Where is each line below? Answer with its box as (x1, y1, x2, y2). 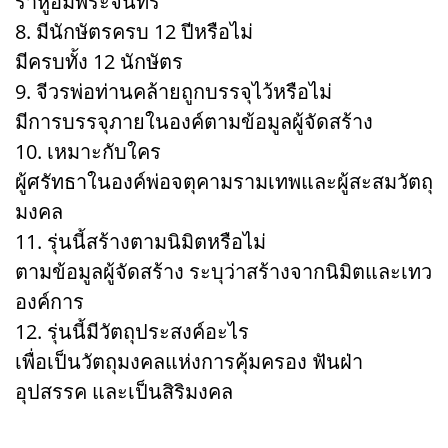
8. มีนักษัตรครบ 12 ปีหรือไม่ (15, 17, 253, 45)
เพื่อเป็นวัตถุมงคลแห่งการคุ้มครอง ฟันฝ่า (15, 347, 363, 375)
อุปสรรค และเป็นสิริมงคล (15, 377, 233, 405)
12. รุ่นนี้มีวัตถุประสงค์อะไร (15, 317, 249, 345)
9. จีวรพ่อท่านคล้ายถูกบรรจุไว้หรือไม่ (15, 77, 332, 105)
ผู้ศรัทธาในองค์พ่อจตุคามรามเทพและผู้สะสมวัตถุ (15, 167, 433, 195)
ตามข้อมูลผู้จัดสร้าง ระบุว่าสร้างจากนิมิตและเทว (15, 257, 432, 285)
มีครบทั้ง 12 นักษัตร (15, 47, 183, 75)
